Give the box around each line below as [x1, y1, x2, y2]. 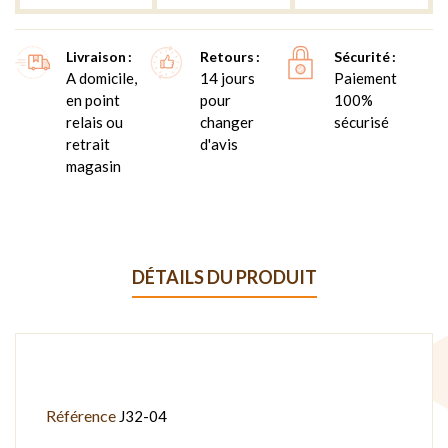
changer [199, 112, 254, 131]
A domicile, [66, 68, 137, 87]
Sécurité [333, 47, 390, 65]
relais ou [66, 112, 123, 131]
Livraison [66, 47, 126, 65]
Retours [199, 47, 254, 65]
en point [66, 90, 120, 109]
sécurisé [333, 112, 389, 131]
